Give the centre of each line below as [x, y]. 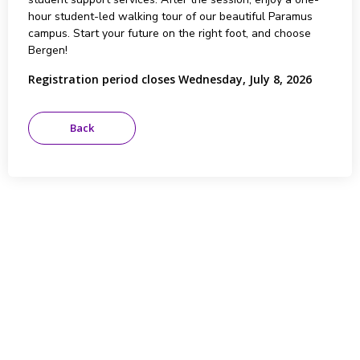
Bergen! [47, 50]
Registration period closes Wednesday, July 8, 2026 [170, 79]
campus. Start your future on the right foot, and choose [169, 33]
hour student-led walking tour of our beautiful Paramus [170, 16]
